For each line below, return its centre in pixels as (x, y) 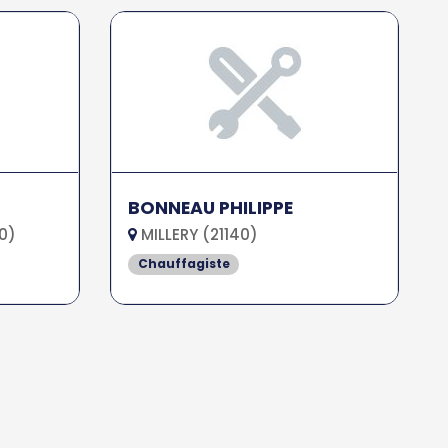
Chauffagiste (183, 264)
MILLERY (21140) (198, 235)
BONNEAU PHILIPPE (211, 208)
